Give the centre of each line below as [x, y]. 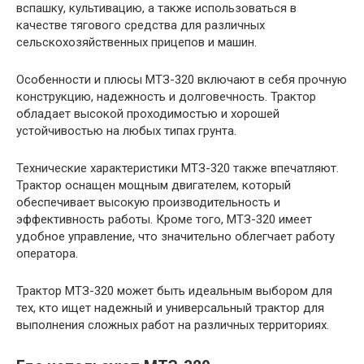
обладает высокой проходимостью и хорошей [148, 114]
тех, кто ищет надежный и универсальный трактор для [170, 308]
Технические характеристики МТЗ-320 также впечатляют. [178, 169]
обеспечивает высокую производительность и [148, 203]
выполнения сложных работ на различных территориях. [173, 325]
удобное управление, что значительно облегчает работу [175, 237]
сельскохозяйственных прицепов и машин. [136, 43]
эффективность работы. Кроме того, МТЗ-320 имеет [164, 220]
